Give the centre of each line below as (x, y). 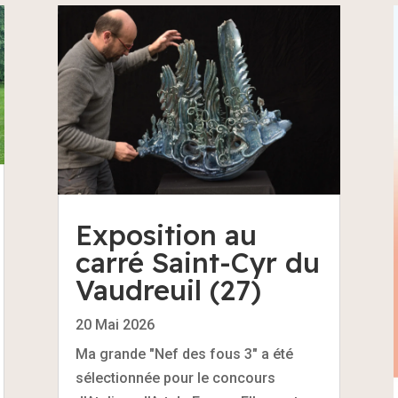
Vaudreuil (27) (168, 290)
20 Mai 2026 (115, 324)
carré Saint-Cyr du (197, 262)
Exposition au (166, 235)
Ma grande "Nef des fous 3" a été (184, 354)
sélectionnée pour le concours (175, 378)
